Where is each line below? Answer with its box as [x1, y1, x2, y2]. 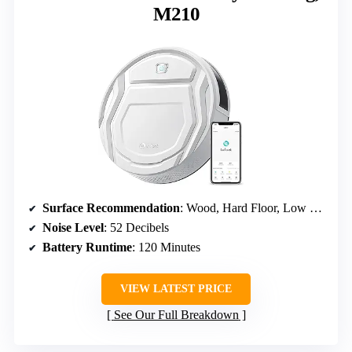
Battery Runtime [42, 240, 132, 255]
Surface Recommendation [42, 201, 180, 215]
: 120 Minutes [132, 240, 200, 255]
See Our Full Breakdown [113, 308, 239, 322]
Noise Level [42, 221, 104, 235]
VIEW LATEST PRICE [120, 283, 232, 295]
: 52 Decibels [104, 221, 169, 235]
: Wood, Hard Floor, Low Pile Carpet [180, 201, 310, 215]
